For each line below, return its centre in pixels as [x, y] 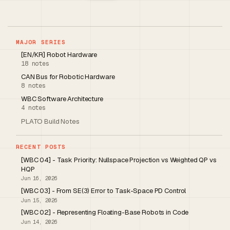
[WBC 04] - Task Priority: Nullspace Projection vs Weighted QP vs [119, 160]
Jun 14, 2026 [39, 222]
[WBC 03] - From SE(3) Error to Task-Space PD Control [104, 190]
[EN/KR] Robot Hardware [59, 55]
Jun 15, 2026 [39, 200]
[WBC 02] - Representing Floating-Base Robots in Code [105, 213]
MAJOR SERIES [41, 42]
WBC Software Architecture [62, 99]
